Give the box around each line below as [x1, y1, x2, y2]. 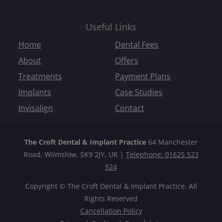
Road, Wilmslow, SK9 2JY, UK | [23, 149, 126, 159]
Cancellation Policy [80, 206, 142, 216]
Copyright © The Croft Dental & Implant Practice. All [25, 181, 197, 191]
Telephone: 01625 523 [125, 149, 199, 159]
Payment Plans [115, 71, 170, 82]
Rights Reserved [84, 193, 138, 203]
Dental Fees [115, 39, 159, 51]
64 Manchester [146, 137, 198, 147]
